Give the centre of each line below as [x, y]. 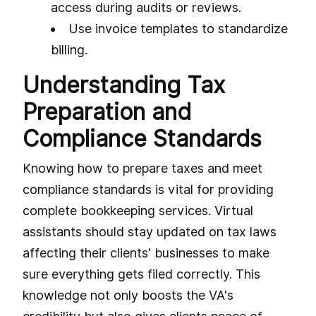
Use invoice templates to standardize [178, 28]
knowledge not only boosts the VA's [128, 295]
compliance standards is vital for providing [148, 189]
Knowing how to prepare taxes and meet [142, 168]
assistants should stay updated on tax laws [150, 231]
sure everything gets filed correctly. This [141, 274]
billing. [69, 49]
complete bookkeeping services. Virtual [138, 210]
